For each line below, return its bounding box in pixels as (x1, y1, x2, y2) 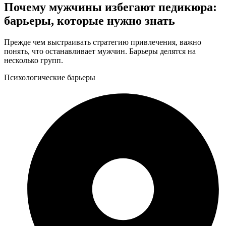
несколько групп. (4, 56, 63, 65)
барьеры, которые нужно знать (4, 14, 175, 28)
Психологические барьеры (4, 73, 95, 82)
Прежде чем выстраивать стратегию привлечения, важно (4, 38, 201, 47)
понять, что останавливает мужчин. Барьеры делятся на (4, 47, 196, 56)
